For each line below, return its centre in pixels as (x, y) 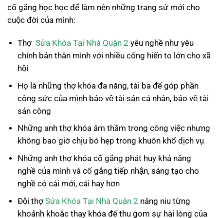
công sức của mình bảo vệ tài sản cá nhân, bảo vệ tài (113, 98)
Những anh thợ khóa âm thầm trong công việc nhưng (114, 128)
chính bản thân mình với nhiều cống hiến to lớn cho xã (114, 56)
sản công (34, 111)
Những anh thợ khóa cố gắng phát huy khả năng (104, 158)
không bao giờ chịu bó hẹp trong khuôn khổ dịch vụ (110, 141)
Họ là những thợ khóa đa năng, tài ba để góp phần (108, 85)
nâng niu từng (165, 201)
